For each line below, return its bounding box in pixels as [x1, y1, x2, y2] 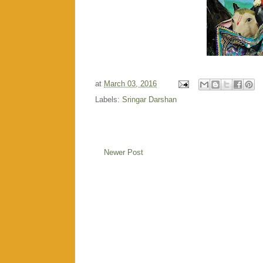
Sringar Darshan [122, 95, 177, 104]
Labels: [95, 95, 122, 104]
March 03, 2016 [104, 79, 157, 88]
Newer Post [104, 147, 143, 157]
